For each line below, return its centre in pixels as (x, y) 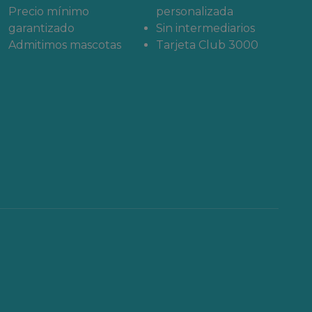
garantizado (41, 28)
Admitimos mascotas (65, 45)
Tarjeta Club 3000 (207, 45)
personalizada (195, 11)
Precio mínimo (49, 11)
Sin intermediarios (205, 28)
